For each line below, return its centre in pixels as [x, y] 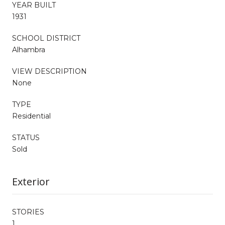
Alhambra [29, 49]
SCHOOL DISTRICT [46, 38]
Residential [31, 116]
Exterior [31, 181]
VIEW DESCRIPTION [49, 71]
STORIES [28, 212]
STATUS [26, 137]
